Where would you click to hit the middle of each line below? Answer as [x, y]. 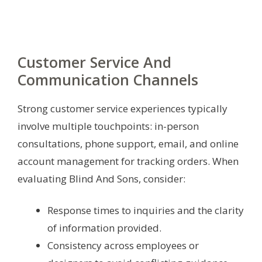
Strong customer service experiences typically [123, 108]
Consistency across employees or [123, 245]
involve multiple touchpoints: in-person [108, 126]
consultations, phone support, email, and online [128, 143]
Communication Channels [108, 79]
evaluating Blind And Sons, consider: [101, 178]
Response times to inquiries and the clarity [146, 210]
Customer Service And [94, 62]
